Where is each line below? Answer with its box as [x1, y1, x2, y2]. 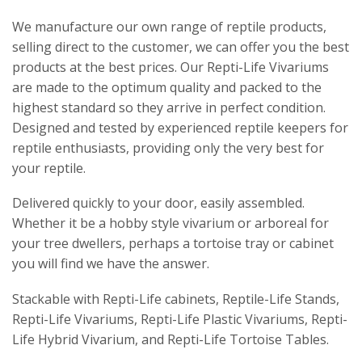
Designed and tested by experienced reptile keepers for [12, 118, 348, 137]
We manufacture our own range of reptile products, [12, 17, 326, 36]
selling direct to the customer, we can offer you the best [12, 37, 349, 56]
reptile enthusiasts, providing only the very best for [12, 138, 324, 157]
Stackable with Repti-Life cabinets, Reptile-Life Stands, [12, 289, 339, 308]
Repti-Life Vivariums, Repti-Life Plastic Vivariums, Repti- [12, 309, 347, 328]
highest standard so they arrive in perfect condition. [12, 98, 326, 116]
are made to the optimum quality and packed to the [12, 78, 322, 96]
